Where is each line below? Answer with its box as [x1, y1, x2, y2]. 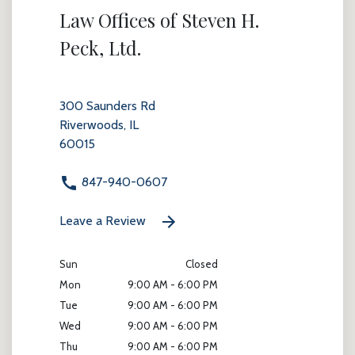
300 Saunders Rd [59, 98, 155, 113]
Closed [185, 258, 218, 271]
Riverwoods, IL [59, 117, 139, 132]
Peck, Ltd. [59, 36, 141, 60]
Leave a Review [59, 213, 149, 229]
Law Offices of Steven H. [59, 8, 259, 32]
